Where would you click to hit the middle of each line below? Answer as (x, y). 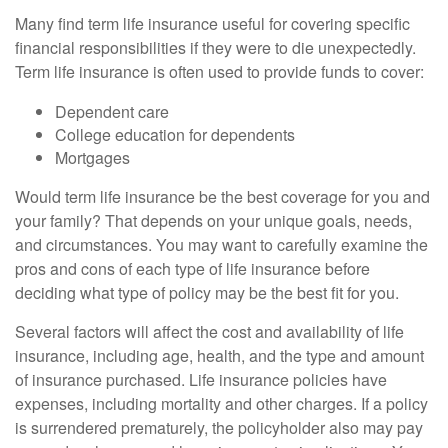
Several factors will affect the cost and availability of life (209, 332)
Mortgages (92, 158)
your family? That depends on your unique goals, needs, (213, 221)
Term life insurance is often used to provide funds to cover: (219, 72)
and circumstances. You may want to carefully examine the (221, 245)
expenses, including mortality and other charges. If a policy (221, 404)
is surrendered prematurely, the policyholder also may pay (219, 428)
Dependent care (112, 112)
